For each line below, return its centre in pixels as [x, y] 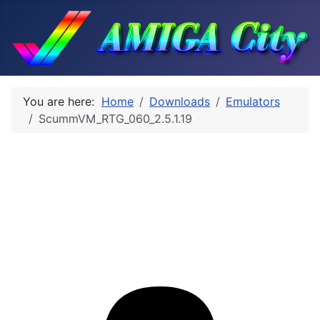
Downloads [180, 101]
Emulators [253, 101]
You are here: [62, 101]
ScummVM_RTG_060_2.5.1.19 [115, 119]
